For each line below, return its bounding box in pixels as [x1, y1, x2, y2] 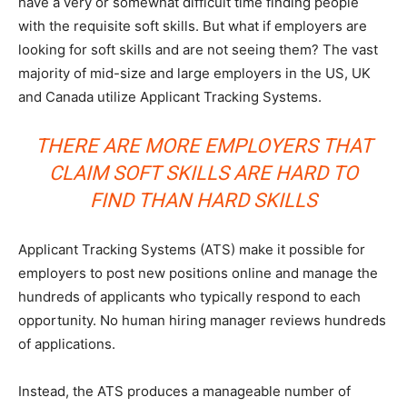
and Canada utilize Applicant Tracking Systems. [18, 87, 322, 105]
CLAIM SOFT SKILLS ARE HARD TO [49, 161, 358, 184]
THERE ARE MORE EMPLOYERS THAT [35, 134, 372, 157]
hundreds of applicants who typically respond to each [18, 287, 361, 305]
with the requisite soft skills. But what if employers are [18, 16, 367, 35]
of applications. [18, 334, 115, 352]
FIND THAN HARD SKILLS [90, 188, 317, 212]
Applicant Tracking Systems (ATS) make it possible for [18, 240, 365, 258]
